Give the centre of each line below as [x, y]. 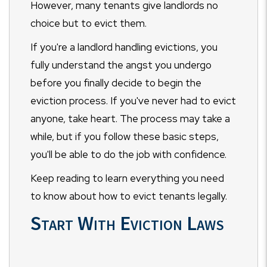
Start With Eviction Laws [127, 223]
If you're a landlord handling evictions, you [124, 47]
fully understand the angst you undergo [121, 65]
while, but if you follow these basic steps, [125, 136]
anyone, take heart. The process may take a [130, 119]
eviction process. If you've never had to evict [133, 101]
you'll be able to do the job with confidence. [130, 154]
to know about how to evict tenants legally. [130, 196]
